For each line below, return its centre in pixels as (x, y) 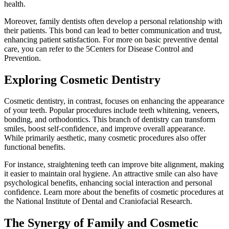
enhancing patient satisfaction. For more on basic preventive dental (111, 39)
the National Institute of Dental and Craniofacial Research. (98, 201)
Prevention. (22, 58)
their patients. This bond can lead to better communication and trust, (113, 30)
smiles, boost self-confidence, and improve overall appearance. (105, 129)
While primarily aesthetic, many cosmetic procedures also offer (105, 138)
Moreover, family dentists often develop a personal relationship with (113, 21)
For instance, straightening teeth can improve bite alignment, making (114, 165)
